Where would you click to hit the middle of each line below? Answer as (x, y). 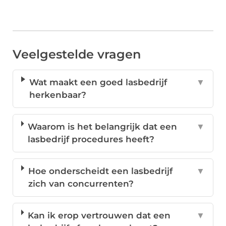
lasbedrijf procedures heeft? (91, 139)
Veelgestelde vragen (77, 54)
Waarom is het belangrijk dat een (103, 127)
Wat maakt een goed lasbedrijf (98, 82)
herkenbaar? (58, 95)
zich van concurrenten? (81, 184)
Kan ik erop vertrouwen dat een (99, 216)
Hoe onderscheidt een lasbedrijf (101, 171)
